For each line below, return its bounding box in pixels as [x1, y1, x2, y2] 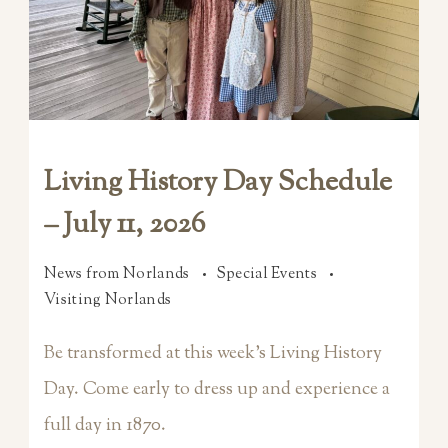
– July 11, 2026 [44, 204, 205, 245]
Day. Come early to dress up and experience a [44, 376, 390, 403]
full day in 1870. [44, 412, 166, 439]
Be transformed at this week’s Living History [44, 340, 382, 367]
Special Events [215, 263, 321, 285]
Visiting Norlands [44, 289, 172, 311]
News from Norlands [44, 263, 193, 285]
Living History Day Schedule [44, 162, 392, 203]
